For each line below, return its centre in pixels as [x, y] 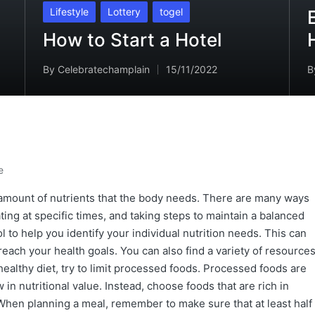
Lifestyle [69, 12]
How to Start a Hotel [132, 40]
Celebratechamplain [103, 69]
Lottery [124, 12]
